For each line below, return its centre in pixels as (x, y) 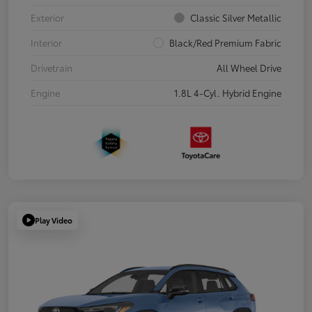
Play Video (54, 220)
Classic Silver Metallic (236, 17)
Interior (46, 42)
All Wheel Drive (249, 67)
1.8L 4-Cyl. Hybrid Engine (228, 92)
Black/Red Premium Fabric (225, 42)
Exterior (47, 17)
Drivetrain (52, 67)
